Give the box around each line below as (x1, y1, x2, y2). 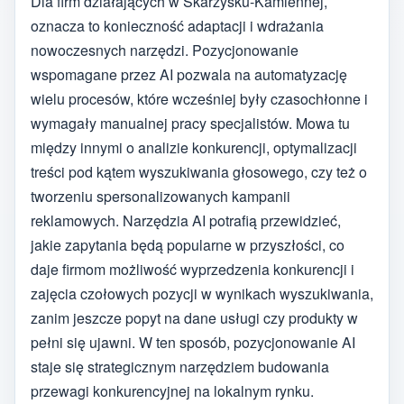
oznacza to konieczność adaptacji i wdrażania (31, 15, 324, 37)
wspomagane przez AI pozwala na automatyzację (31, 64, 347, 86)
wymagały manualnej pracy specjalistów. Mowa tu (31, 113, 350, 134)
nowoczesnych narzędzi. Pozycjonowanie (31, 40, 298, 61)
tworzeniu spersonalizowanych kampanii (31, 186, 290, 207)
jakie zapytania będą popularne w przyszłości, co (31, 234, 344, 256)
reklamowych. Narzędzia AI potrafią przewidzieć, (31, 210, 341, 232)
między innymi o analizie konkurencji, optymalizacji (31, 137, 357, 159)
